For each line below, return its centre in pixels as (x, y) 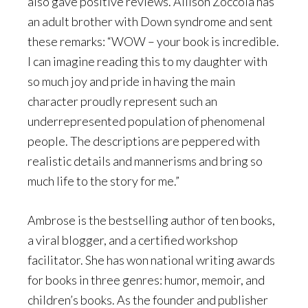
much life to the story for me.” (103, 180)
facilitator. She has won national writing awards (151, 260)
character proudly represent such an (122, 101)
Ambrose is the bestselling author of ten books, (151, 220)
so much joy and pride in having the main (131, 81)
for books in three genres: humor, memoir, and (146, 279)
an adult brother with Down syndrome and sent (150, 21)
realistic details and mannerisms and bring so (145, 161)
